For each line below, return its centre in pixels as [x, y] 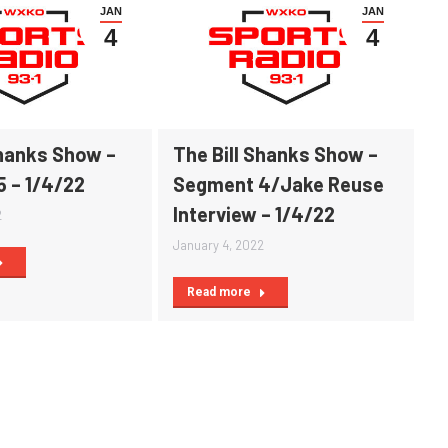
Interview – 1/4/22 [254, 214]
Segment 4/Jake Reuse [278, 184]
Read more [219, 292]
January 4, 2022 [218, 245]
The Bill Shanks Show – [275, 154]
